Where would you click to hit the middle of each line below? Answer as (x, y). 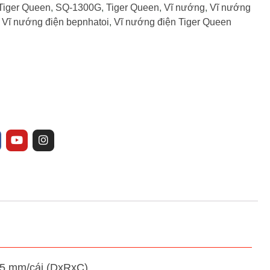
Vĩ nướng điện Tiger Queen (173, 22)
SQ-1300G (78, 7)
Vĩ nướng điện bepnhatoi (55, 22)
